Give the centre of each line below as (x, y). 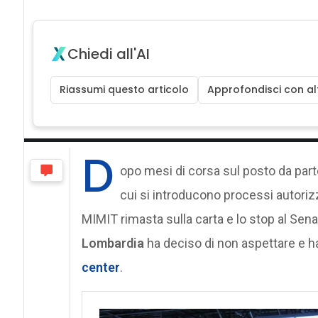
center (100, 267)
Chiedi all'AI (108, 54)
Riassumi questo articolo (124, 89)
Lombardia (113, 243)
